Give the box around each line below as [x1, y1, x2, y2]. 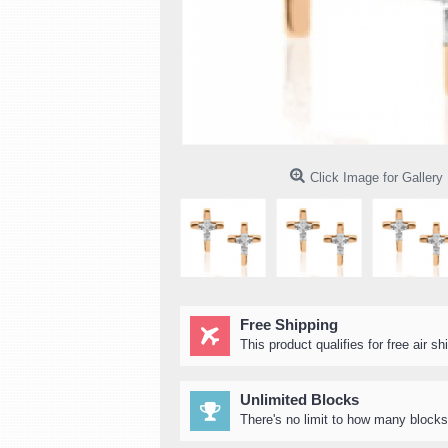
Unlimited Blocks [240, 391, 359, 408]
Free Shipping [240, 316, 338, 333]
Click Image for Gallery [309, 170, 443, 185]
